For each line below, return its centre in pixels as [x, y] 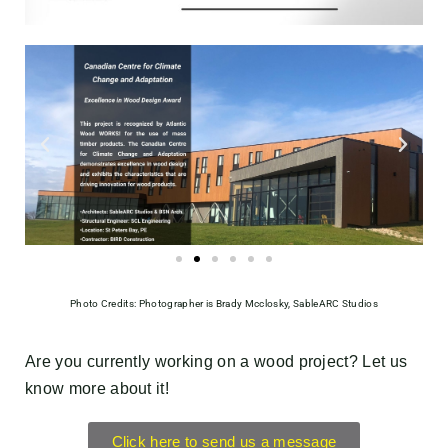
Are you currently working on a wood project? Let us [216, 362]
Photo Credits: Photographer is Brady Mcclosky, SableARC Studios [224, 304]
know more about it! [97, 389]
